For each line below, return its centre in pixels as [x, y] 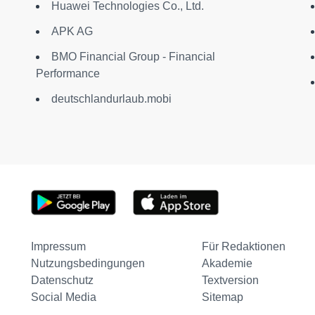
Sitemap [222, 297]
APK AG [72, 31]
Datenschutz [62, 280]
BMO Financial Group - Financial [133, 57]
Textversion [230, 280]
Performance [67, 73]
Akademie [227, 263]
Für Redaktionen [243, 246]
